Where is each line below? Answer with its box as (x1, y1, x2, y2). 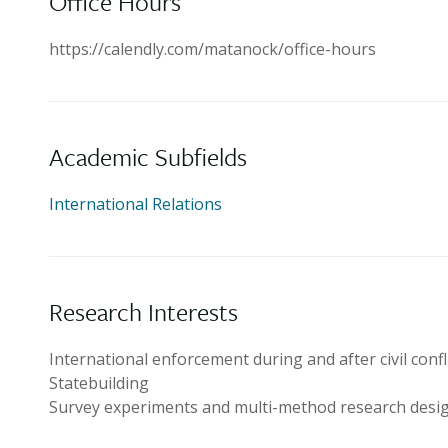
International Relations (49, 193, 222, 215)
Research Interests (49, 294, 238, 329)
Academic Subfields (49, 139, 247, 174)
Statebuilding (49, 372, 149, 394)
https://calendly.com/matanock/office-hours (49, 38, 376, 60)
